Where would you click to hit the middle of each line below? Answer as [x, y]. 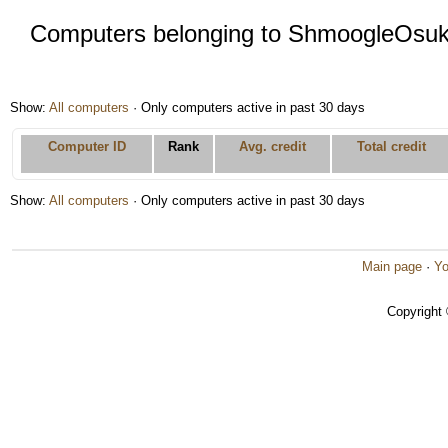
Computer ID [86, 146]
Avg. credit [272, 146]
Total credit [391, 146]
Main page [392, 266]
